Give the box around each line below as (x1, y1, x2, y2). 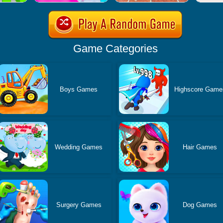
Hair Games (183, 143, 218, 151)
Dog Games (183, 201, 218, 209)
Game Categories (73, 42, 158, 55)
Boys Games (60, 85, 98, 93)
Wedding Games (55, 143, 103, 151)
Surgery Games (56, 201, 102, 209)
